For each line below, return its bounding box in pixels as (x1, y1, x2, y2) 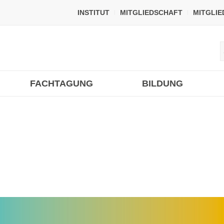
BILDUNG (141, 78, 183, 88)
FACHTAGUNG (30, 78, 93, 88)
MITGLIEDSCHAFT (120, 8, 182, 16)
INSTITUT (77, 8, 109, 16)
